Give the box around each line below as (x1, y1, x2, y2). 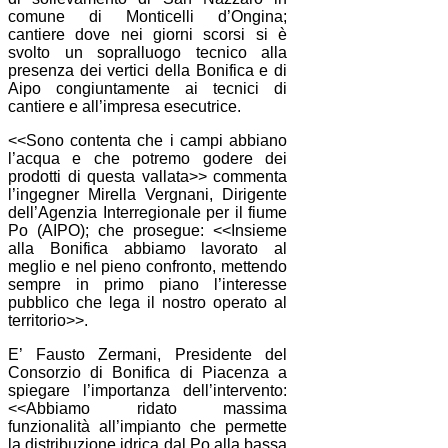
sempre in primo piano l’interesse (8, 275, 288, 293)
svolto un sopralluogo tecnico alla (8, 43, 288, 61)
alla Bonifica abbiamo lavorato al (8, 239, 288, 257)
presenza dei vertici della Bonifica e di (8, 61, 288, 79)
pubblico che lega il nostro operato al (8, 293, 288, 311)
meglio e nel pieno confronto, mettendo (8, 257, 288, 275)
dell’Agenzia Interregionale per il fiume (8, 203, 288, 221)
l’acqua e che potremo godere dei (8, 149, 288, 167)
